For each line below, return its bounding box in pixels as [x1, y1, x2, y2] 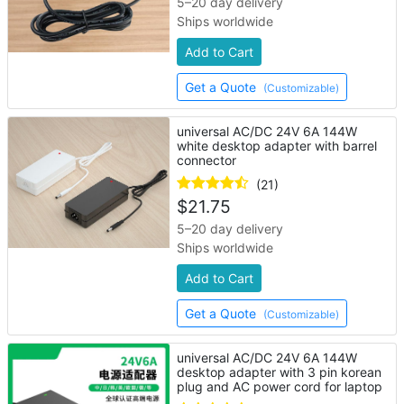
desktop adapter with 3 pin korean [177, 364, 382, 380]
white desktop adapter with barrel [177, 138, 378, 153]
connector [177, 152, 237, 168]
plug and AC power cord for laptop [177, 379, 383, 394]
